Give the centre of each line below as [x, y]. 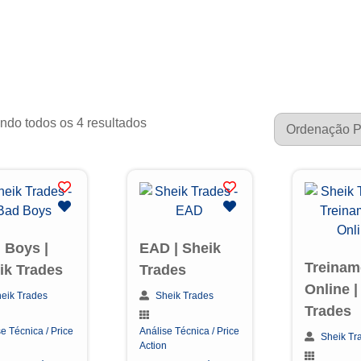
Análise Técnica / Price [189, 331]
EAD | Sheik [180, 248]
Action [153, 346]
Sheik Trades [184, 296]
